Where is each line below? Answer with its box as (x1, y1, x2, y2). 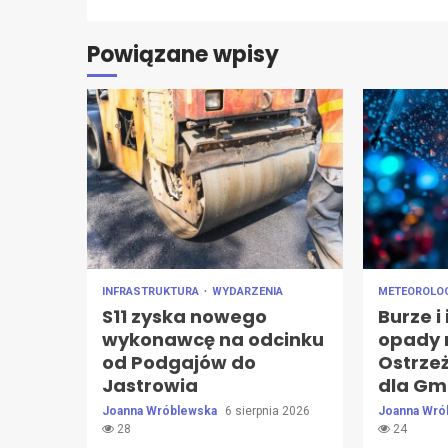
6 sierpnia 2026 (225, 403, 310, 418)
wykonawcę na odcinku (102, 326, 324, 352)
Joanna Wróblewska (102, 403, 220, 418)
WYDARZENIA (212, 284, 283, 298)
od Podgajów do (102, 349, 256, 375)
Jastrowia (102, 372, 198, 398)
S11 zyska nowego (102, 303, 267, 329)
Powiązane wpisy (87, 38, 279, 70)
